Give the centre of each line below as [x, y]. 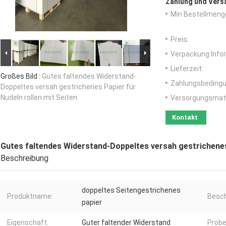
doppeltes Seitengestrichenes [131, 190]
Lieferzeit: [187, 69]
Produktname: [30, 196]
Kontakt [185, 118]
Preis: [180, 40]
